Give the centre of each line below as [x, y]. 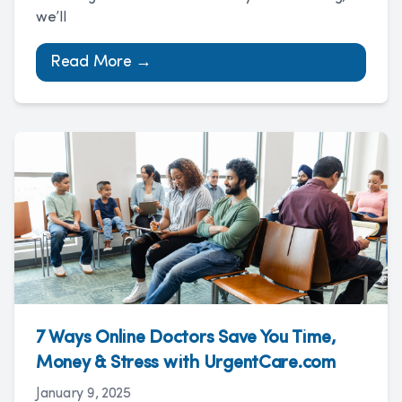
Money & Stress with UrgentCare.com [186, 363]
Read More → [101, 62]
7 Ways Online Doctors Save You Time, [186, 338]
